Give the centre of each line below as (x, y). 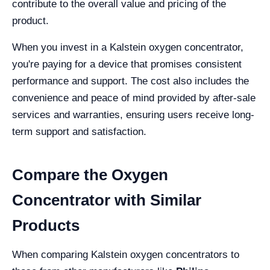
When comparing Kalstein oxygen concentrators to (126, 255)
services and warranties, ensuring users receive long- (133, 115)
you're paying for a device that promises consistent (127, 64)
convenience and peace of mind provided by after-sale (134, 98)
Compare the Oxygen (90, 175)
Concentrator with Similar (107, 200)
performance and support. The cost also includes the (130, 81)
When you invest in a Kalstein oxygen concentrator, (128, 47)
